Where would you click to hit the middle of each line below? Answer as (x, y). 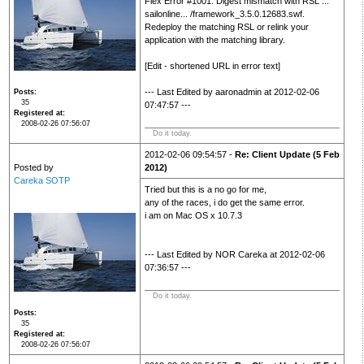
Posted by (33, 168)
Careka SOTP (41, 181)
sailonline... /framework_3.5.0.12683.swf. (224, 14)
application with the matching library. (214, 40)
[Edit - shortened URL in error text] (212, 66)
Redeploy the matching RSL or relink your (226, 27)
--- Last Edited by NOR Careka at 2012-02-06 (234, 255)
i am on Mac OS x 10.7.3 (193, 216)
